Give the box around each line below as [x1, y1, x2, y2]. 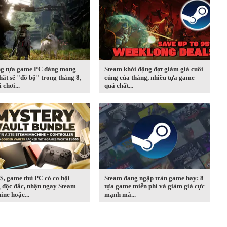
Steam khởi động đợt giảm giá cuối [104, 65, 203, 73]
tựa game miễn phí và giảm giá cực [104, 182, 205, 190]
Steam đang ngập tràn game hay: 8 [104, 174, 204, 182]
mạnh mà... [104, 190, 136, 198]
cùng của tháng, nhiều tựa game [104, 73, 195, 81]
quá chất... [104, 81, 133, 89]
